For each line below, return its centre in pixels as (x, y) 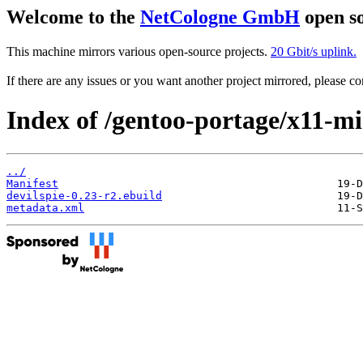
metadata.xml (45, 207)
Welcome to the (73, 17)
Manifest (32, 183)
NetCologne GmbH (220, 17)
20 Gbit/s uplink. (314, 51)
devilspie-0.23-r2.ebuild (84, 195)
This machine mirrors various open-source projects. (139, 51)
